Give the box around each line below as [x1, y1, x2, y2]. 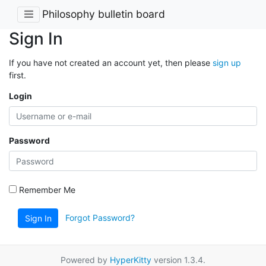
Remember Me [17, 184, 75, 195]
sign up [213, 57, 241, 68]
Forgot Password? [65, 212, 135, 223]
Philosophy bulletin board [42, 8, 165, 21]
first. [9, 69, 26, 80]
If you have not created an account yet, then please [9, 57, 213, 68]
